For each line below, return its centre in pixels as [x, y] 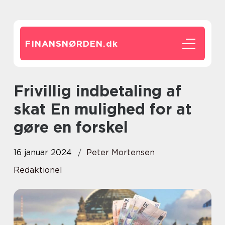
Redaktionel [38, 170]
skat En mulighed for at [102, 109]
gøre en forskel [71, 127]
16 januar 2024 [43, 152]
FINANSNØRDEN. [66, 44]
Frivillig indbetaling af [19, 91]
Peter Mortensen [121, 152]
